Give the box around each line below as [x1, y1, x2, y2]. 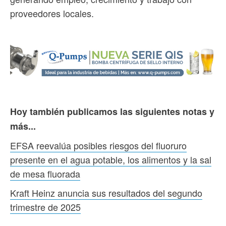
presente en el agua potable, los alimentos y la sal [10, 152, 211, 166]
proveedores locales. [10, 7, 94, 20]
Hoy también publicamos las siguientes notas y [10, 104, 214, 118]
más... [10, 119, 36, 133]
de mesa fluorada [10, 166, 80, 180]
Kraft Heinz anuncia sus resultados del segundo [10, 186, 202, 199]
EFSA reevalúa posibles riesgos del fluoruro [10, 138, 187, 152]
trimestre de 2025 [10, 200, 81, 213]
